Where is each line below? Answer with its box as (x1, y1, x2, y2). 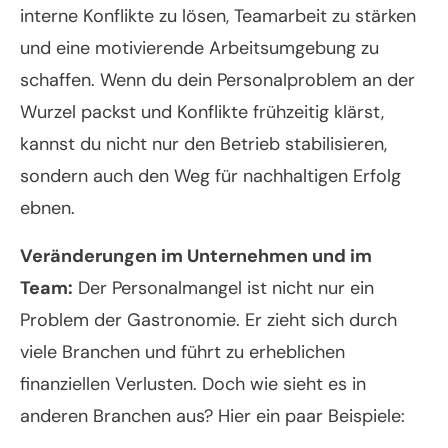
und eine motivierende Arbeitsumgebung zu (20, 36, 379, 61)
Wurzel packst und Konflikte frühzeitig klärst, (20, 100, 384, 125)
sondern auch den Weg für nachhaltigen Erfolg (20, 164, 401, 189)
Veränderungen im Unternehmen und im (20, 244, 372, 269)
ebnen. (20, 196, 75, 221)
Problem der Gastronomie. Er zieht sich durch (20, 308, 397, 333)
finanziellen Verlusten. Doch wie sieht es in (20, 372, 366, 397)
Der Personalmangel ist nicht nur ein (73, 276, 374, 301)
